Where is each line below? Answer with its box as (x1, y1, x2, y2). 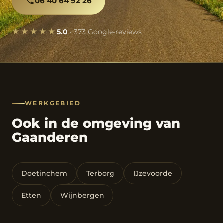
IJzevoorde (133, 169, 172, 178)
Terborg (86, 169, 114, 178)
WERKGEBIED (25, 99, 81, 107)
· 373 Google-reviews (68, 27, 142, 36)
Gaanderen (12, 129, 88, 145)
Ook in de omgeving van (12, 115, 180, 131)
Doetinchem (21, 169, 67, 178)
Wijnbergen (60, 191, 104, 200)
